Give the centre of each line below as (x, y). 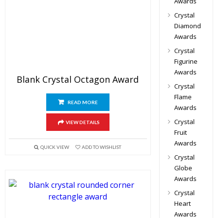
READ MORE (82, 102)
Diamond (187, 26)
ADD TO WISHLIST (101, 147)
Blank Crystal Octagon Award (78, 79)
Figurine (186, 62)
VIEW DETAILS (82, 122)
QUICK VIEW (54, 147)
